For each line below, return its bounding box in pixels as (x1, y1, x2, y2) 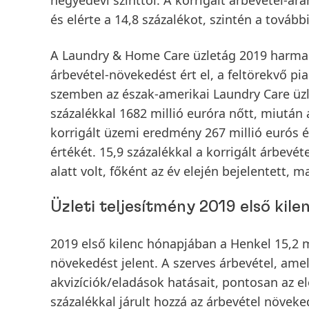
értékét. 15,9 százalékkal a (50, 143, 206, 160)
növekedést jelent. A (50, 255, 173, 271)
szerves (173, 255, 216, 271)
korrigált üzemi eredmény (50, 124, 201, 141)
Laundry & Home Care (62, 47, 190, 63)
